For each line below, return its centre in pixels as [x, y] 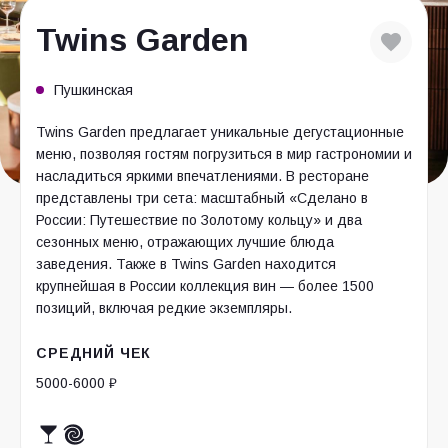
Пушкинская [93, 90]
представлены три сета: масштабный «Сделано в [202, 198]
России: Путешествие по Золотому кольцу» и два [199, 220]
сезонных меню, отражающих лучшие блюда [185, 242]
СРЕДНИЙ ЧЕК [94, 353]
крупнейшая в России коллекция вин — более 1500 [205, 286]
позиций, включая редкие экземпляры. [164, 308]
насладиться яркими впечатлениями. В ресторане [202, 176]
